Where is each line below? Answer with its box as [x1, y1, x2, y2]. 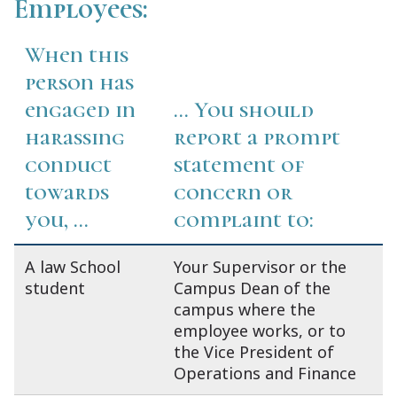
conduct [25, 151, 112, 179]
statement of [174, 151, 304, 179]
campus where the [174, 299, 315, 321]
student [25, 277, 85, 300]
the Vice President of [174, 341, 334, 363]
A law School [25, 256, 121, 278]
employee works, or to [174, 320, 346, 342]
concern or [174, 178, 292, 206]
